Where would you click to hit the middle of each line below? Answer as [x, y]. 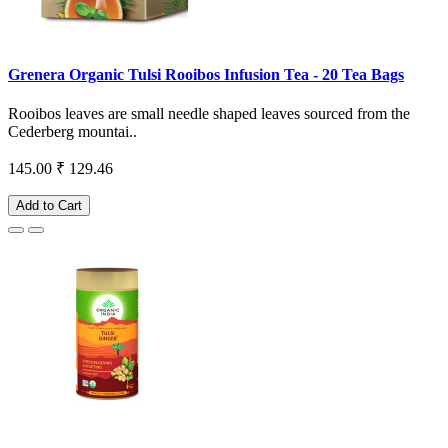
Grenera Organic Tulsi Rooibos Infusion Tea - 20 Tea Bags [206, 75]
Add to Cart [49, 206]
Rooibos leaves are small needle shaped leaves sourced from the [209, 114]
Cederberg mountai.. [72, 132]
